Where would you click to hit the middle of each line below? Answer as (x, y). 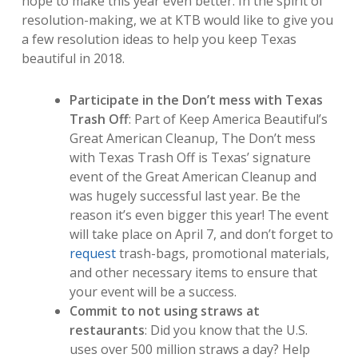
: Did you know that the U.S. (226, 330)
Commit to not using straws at (164, 311)
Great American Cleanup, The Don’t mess (192, 138)
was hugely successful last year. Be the (185, 196)
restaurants (107, 330)
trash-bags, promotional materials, (222, 253)
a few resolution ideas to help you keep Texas (159, 39)
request (92, 253)
